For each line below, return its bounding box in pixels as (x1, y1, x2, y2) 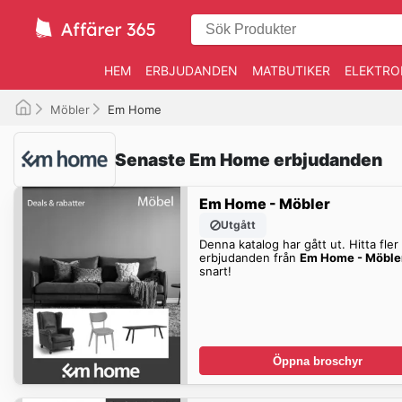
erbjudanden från (198, 249, 300, 265)
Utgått (220, 217, 256, 232)
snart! (198, 263, 232, 278)
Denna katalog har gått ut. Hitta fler (198, 236, 398, 251)
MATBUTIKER (252, 63, 330, 78)
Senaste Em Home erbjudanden (115, 148, 382, 170)
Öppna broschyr (272, 354, 363, 368)
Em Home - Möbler (198, 194, 330, 213)
